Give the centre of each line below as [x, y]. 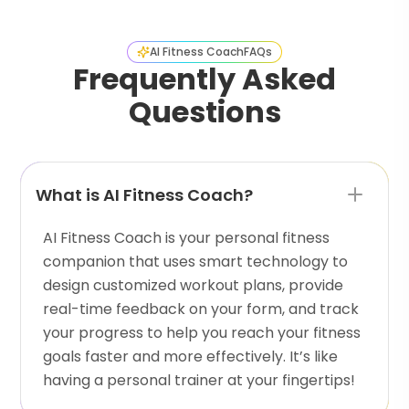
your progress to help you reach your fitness [202, 333]
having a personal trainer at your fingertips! [199, 381]
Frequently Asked [204, 79]
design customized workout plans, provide [194, 286]
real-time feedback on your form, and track [201, 309]
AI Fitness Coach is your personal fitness [187, 238]
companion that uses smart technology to [196, 262]
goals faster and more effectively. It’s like [191, 357]
